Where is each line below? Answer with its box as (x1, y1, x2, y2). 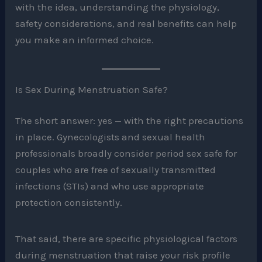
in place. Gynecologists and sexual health (15, 131, 206, 143)
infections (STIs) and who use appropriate (15, 180, 205, 192)
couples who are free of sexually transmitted (15, 164, 216, 176)
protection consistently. (15, 196, 123, 209)
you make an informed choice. (15, 34, 154, 46)
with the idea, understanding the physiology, (15, 1, 220, 13)
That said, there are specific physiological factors (15, 233, 238, 245)
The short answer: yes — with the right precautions (15, 115, 244, 127)
